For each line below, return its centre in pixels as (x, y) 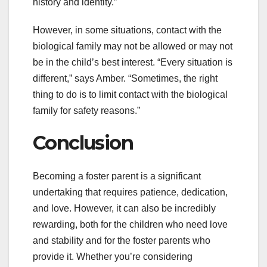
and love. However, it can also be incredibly (124, 209)
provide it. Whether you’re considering (113, 257)
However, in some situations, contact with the (127, 30)
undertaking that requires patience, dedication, (130, 193)
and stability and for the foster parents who (122, 241)
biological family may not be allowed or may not (133, 46)
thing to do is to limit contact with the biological (130, 94)
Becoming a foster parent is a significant (117, 176)
